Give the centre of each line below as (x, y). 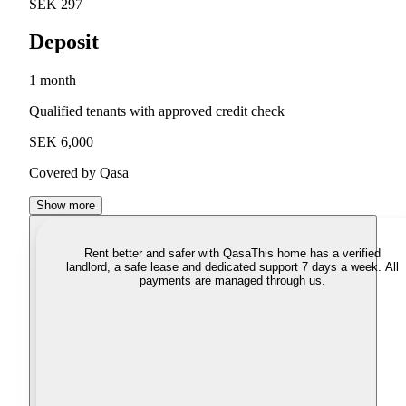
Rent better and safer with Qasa (167, 254)
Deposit (64, 42)
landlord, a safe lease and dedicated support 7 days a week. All (232, 267)
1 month (53, 81)
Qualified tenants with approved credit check (157, 111)
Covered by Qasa (79, 173)
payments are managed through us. (232, 281)
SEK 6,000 (61, 142)
